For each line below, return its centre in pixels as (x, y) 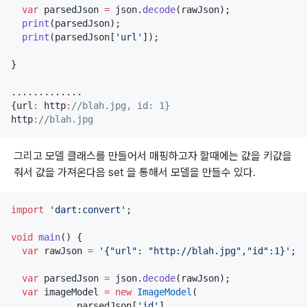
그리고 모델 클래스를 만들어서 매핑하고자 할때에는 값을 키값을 (153, 156)
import (27, 209)
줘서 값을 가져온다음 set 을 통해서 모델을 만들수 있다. (135, 172)
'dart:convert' (88, 209)
